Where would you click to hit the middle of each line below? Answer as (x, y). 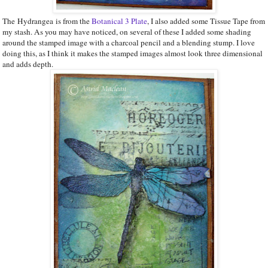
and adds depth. (28, 64)
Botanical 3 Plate (119, 21)
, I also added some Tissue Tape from (206, 21)
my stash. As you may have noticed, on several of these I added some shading (127, 31)
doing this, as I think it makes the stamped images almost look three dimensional (133, 53)
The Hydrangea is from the (47, 21)
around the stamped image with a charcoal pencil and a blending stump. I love (129, 42)
